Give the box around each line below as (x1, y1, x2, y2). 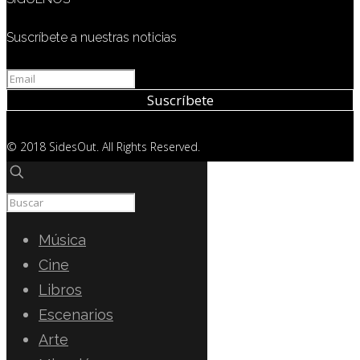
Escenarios (39, 305, 113, 323)
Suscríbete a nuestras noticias (6, 29, 177, 45)
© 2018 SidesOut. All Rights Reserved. (6, 138, 200, 154)
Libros (39, 280, 82, 298)
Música (39, 231, 86, 248)
